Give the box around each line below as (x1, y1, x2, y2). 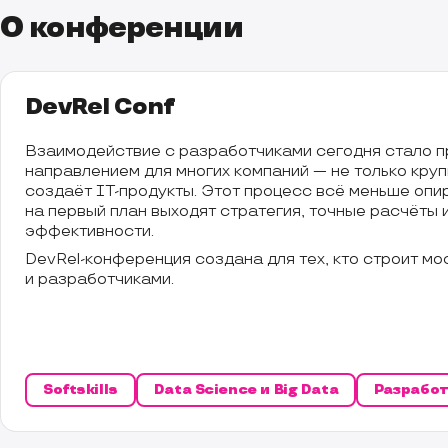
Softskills (43, 380, 118, 398)
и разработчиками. (25, 270, 174, 290)
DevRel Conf (25, 93, 175, 122)
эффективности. (25, 222, 154, 242)
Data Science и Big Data (153, 380, 339, 398)
